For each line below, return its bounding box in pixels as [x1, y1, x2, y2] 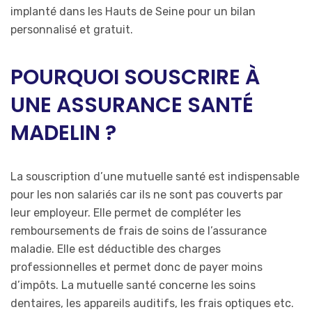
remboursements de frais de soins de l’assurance [10, 224, 267, 237]
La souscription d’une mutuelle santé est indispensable [10, 169, 299, 183]
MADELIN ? [10, 118, 116, 148]
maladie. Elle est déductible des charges [10, 242, 221, 256]
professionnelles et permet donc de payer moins [10, 260, 263, 274]
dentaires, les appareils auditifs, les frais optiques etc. [10, 296, 294, 310]
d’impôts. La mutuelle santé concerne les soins [10, 278, 256, 292]
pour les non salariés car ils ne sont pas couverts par [10, 187, 283, 201]
